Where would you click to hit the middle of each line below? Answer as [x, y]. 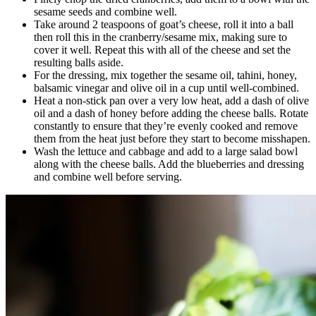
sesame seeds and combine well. [105, 11]
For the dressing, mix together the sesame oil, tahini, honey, [165, 75]
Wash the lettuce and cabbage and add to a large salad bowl [166, 151]
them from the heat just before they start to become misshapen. [172, 138]
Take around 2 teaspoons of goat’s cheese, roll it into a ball [164, 24]
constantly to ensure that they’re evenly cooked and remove [166, 126]
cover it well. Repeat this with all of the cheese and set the [162, 49]
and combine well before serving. [108, 176]
